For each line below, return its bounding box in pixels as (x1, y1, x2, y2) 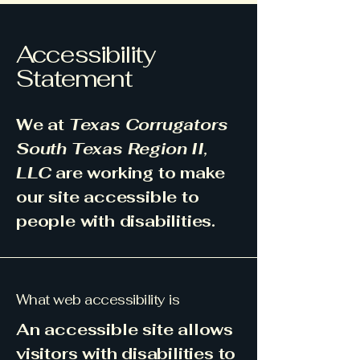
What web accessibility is (16, 291, 180, 309)
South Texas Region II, (16, 138, 207, 159)
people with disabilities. (16, 211, 216, 231)
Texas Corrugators (68, 114, 228, 135)
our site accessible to (16, 186, 199, 207)
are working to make (51, 162, 225, 183)
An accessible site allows (16, 319, 234, 340)
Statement (16, 63, 132, 94)
